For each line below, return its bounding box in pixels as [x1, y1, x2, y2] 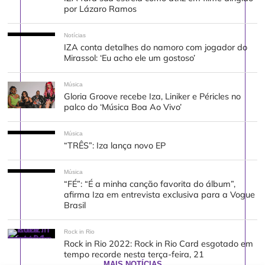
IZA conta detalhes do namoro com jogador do [64, 41, 248, 53]
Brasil [64, 199, 86, 211]
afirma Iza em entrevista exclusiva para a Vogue [64, 189, 256, 200]
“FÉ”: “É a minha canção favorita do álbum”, [64, 178, 236, 189]
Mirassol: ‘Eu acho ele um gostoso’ [64, 52, 196, 63]
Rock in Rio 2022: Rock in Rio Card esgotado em [64, 238, 254, 249]
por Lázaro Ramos [64, 3, 137, 14]
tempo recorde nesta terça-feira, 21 [64, 248, 205, 260]
